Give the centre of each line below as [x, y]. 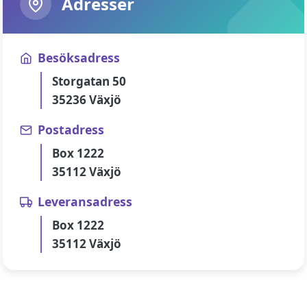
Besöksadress [79, 58]
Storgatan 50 [89, 81]
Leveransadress [85, 201]
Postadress [71, 130]
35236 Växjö [87, 100]
